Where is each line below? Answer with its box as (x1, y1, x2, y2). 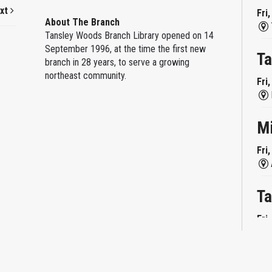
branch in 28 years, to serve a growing (44, 56, 189, 68)
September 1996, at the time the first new (44, 42, 206, 55)
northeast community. (44, 69, 126, 81)
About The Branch (44, 16, 120, 28)
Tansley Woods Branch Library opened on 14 (44, 29, 214, 41)
